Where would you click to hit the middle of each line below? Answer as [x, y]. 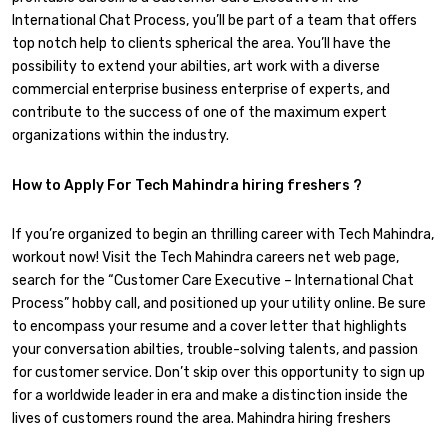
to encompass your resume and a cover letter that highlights [209, 326]
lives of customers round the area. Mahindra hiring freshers [201, 418]
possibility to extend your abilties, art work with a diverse [196, 67]
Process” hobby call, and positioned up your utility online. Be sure [219, 303]
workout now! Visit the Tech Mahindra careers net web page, [205, 257]
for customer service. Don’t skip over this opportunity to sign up [218, 372]
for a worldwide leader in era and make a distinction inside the [210, 395]
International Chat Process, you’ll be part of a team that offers [214, 21]
